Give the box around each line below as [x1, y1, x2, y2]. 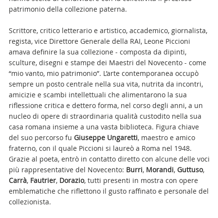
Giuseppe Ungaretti [73, 133, 138, 142]
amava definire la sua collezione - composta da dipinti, [8, 47, 186, 56]
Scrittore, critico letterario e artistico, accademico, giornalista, [8, 26, 207, 35]
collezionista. [8, 197, 51, 206]
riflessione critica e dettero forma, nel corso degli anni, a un [8, 101, 203, 110]
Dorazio [59, 176, 84, 185]
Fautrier [30, 176, 56, 185]
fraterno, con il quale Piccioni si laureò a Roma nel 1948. [8, 144, 192, 153]
